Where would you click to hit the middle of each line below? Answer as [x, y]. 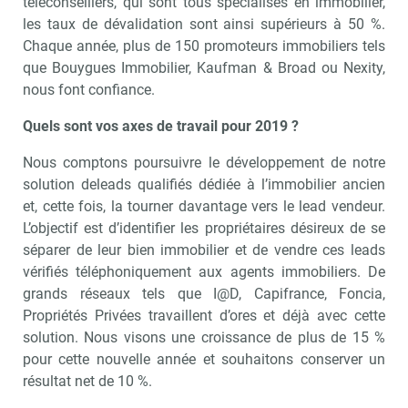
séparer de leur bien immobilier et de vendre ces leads [204, 250]
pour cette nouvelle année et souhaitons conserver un [204, 359]
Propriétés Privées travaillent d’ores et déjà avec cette [204, 315]
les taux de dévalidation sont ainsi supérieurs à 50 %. [204, 24]
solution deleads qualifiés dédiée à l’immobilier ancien [204, 184]
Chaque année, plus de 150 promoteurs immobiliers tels [204, 46]
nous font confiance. [89, 89]
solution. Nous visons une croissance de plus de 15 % [204, 337]
